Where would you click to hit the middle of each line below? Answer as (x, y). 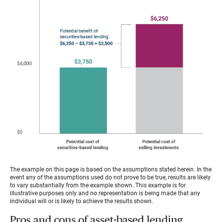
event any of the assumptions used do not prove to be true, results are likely (110, 178)
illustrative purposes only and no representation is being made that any (105, 194)
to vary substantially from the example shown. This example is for (98, 186)
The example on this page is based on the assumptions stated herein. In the (111, 170)
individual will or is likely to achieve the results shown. (82, 201)
